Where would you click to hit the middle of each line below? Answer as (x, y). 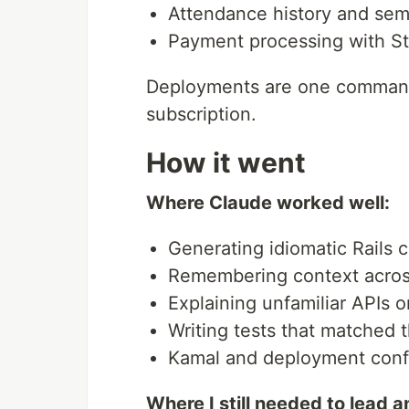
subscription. (201, 114)
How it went (226, 163)
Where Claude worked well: (268, 203)
